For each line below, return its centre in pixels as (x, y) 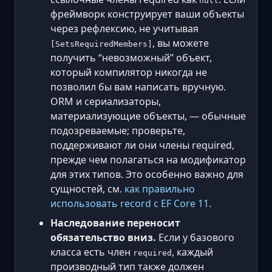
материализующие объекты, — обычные (148, 116)
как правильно (160, 189)
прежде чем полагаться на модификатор (148, 159)
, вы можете (181, 43)
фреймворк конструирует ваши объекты (147, 14)
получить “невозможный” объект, (131, 57)
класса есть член (92, 252)
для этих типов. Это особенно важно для (147, 174)
